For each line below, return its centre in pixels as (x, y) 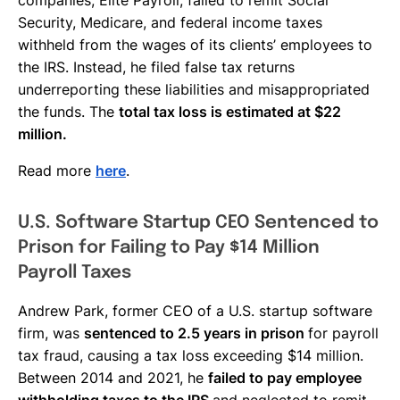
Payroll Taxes (75, 272)
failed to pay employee (285, 377)
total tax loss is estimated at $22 (230, 111)
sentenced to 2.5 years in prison (196, 333)
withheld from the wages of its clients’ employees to (195, 44)
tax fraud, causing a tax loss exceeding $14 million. (191, 355)
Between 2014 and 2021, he (113, 377)
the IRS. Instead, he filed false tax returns (156, 67)
